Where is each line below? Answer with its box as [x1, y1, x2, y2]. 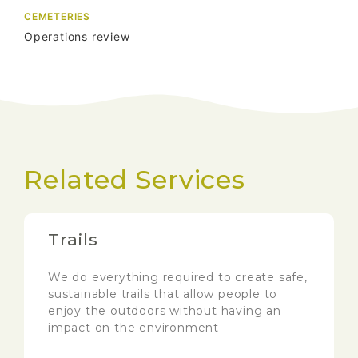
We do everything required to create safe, [48, 270, 308, 285]
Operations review [24, 30, 130, 44]
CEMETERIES [24, 10, 90, 23]
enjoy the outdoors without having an [48, 304, 281, 319]
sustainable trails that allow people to [48, 287, 278, 302]
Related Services [24, 164, 245, 196]
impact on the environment [48, 320, 220, 336]
